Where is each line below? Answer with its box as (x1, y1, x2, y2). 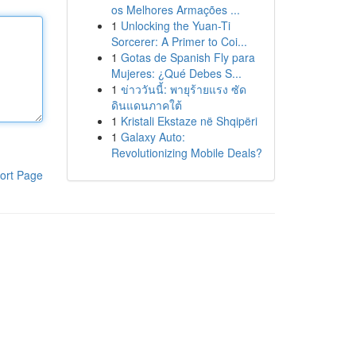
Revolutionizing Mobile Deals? (110, 145, 262, 161)
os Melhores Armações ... (110, 2, 240, 17)
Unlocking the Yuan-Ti (120, 17, 230, 33)
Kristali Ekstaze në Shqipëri (120, 113, 257, 129)
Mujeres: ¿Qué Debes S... (110, 65, 242, 81)
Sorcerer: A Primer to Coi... (110, 33, 247, 49)
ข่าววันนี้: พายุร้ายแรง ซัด (120, 81, 246, 97)
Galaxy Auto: (120, 129, 185, 145)
